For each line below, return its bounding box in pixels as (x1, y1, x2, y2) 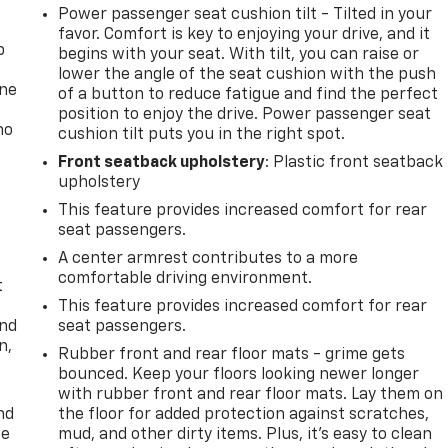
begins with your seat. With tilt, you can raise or (58, 46, 420, 63)
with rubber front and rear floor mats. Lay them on (58, 386, 444, 403)
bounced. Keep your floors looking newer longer (58, 366, 420, 383)
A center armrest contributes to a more (58, 250, 359, 267)
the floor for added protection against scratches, (58, 406, 430, 423)
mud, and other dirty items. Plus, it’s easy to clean (58, 426, 433, 443)
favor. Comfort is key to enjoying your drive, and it (58, 26, 431, 43)
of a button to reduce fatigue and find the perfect (58, 86, 439, 103)
